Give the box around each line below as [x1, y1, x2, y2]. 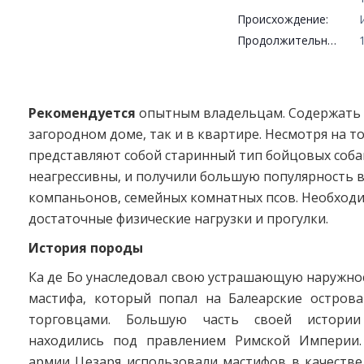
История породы [28, 239, 143, 257]
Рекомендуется [28, 104, 136, 122]
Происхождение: [237, 11, 328, 27]
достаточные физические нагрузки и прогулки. [28, 210, 328, 227]
